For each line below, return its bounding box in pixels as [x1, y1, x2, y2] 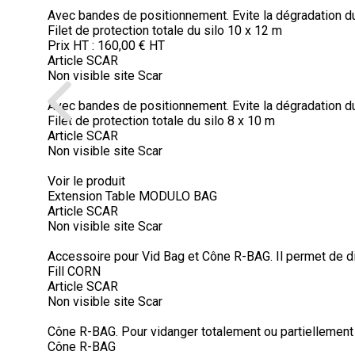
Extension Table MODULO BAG [48, 189, 217, 204]
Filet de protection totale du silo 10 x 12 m [48, 23, 282, 38]
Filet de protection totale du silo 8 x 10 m [48, 113, 275, 128]
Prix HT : [48, 38, 97, 53]
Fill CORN [48, 264, 101, 279]
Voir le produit [48, 174, 125, 189]
